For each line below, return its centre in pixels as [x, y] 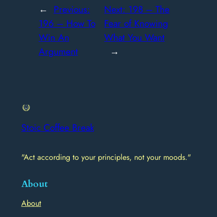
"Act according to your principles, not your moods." [106, 157]
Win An [54, 37]
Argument [58, 51]
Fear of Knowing [136, 23]
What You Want [135, 37]
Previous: [72, 9]
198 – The [149, 9]
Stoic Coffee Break [57, 127]
